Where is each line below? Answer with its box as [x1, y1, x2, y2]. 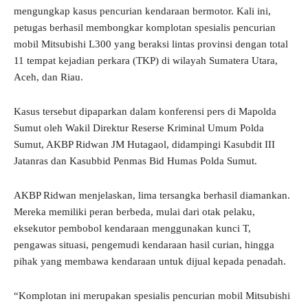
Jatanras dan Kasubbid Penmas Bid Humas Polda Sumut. [14, 155, 257, 167]
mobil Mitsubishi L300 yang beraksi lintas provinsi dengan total [14, 38, 288, 50]
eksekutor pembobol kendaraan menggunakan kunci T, [14, 223, 251, 234]
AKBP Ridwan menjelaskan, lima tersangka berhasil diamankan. [14, 190, 290, 201]
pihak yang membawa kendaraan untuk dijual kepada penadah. [14, 256, 286, 267]
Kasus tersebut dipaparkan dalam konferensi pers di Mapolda [14, 106, 276, 118]
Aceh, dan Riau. [14, 71, 83, 83]
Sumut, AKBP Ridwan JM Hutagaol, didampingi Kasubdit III [14, 139, 275, 151]
